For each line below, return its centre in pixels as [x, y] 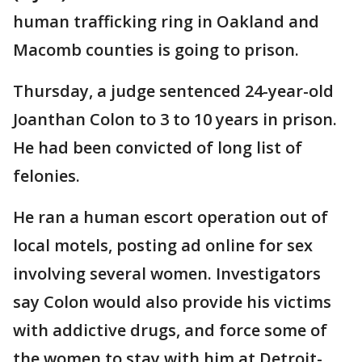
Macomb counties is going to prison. [156, 50]
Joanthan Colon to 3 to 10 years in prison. [175, 119]
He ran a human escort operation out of [170, 217]
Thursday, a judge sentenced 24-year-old [173, 91]
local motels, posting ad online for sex [163, 245]
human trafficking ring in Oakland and [166, 21]
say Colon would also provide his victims [172, 302]
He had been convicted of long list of [158, 147]
